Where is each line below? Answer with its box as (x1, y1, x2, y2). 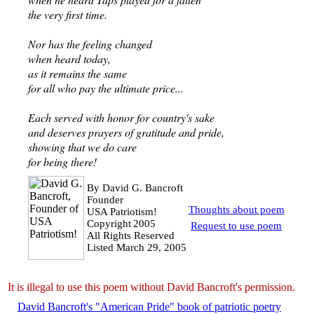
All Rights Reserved (86, 230, 175, 241)
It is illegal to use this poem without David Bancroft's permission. (8, 281, 295, 293)
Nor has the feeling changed (27, 36, 152, 51)
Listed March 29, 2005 (86, 242, 186, 253)
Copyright (86, 218, 131, 229)
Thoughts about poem (188, 204, 285, 215)
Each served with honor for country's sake (27, 110, 214, 125)
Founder (86, 194, 123, 205)
